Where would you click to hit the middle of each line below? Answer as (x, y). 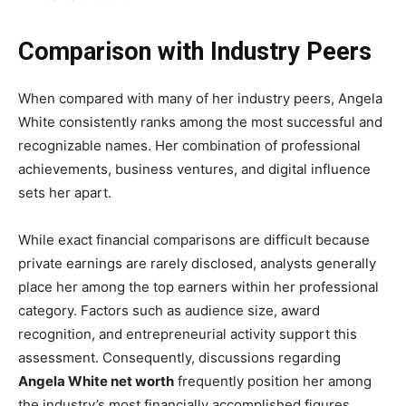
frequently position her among (273, 381)
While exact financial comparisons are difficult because (194, 239)
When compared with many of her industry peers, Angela (200, 98)
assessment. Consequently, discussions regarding (179, 357)
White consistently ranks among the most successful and (200, 121)
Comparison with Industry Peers (195, 51)
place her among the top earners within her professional (198, 286)
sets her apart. (65, 192)
